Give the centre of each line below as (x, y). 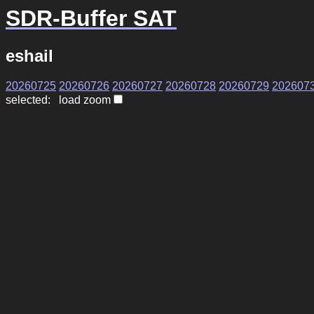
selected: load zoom (58, 100)
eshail (29, 56)
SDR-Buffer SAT (91, 18)
